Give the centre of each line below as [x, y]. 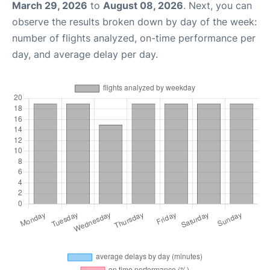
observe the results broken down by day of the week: [134, 22]
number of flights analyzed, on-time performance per [134, 38]
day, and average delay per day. [85, 55]
